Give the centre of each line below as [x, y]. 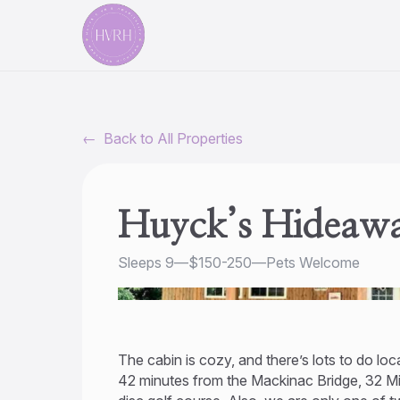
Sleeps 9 [146, 262]
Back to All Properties [173, 138]
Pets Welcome [313, 262]
